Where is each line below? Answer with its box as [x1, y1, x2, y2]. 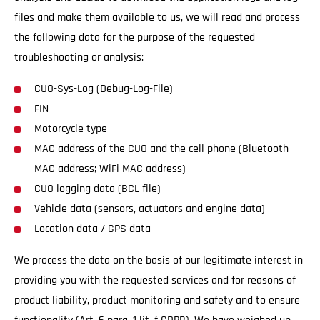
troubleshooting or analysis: [14, 50, 146, 65]
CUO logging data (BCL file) [34, 181, 161, 196]
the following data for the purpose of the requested [14, 30, 255, 45]
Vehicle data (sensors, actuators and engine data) [34, 201, 265, 216]
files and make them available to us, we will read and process [14, 10, 300, 25]
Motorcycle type [34, 121, 107, 136]
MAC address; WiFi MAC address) [34, 161, 186, 176]
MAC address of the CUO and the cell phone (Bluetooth [34, 141, 289, 156]
